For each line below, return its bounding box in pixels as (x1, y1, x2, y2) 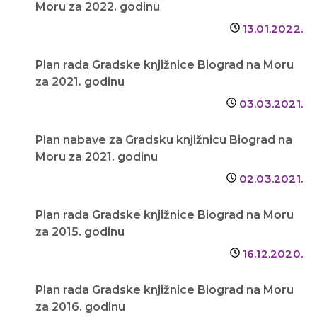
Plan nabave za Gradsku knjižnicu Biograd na (35, 132, 292, 146)
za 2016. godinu (35, 299, 125, 313)
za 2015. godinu (35, 224, 125, 238)
